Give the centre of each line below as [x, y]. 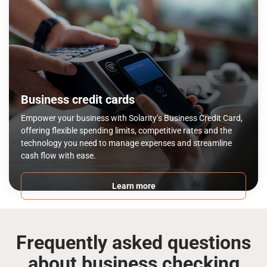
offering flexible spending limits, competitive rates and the [126, 131]
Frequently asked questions [133, 243]
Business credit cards [78, 100]
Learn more [133, 186]
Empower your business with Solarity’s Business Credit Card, [132, 118]
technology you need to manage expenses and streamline [126, 143]
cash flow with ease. [58, 156]
